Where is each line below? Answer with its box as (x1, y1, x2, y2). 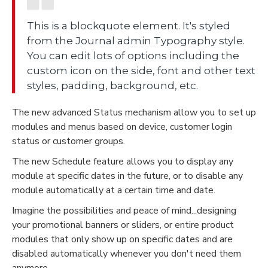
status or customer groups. (12, 134, 125, 148)
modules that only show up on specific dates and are (12, 232, 233, 246)
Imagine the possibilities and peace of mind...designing (12, 203, 236, 217)
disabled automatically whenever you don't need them (12, 246, 241, 260)
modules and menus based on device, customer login (12, 120, 232, 133)
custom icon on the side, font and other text (27, 64, 255, 77)
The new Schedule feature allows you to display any (12, 154, 233, 168)
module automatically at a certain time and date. (12, 183, 215, 197)
